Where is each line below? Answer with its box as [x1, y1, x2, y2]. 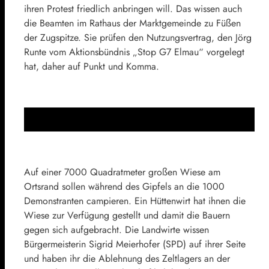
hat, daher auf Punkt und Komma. [24, 59, 159, 73]
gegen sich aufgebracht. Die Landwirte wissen [24, 222, 209, 237]
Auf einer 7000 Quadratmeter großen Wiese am [24, 165, 220, 179]
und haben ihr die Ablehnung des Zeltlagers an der [24, 251, 230, 265]
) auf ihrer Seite [183, 237, 246, 251]
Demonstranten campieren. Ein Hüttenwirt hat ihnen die [24, 193, 246, 208]
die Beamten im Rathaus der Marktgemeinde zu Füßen [24, 16, 241, 30]
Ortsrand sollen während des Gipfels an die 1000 [24, 179, 225, 193]
